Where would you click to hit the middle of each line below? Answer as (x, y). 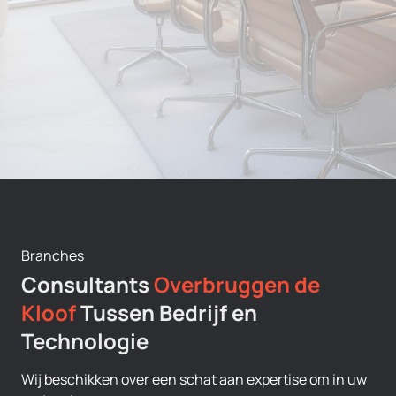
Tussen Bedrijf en (167, 312)
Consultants (88, 284)
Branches (53, 255)
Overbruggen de (237, 284)
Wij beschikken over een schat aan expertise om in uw (194, 379)
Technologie (85, 341)
